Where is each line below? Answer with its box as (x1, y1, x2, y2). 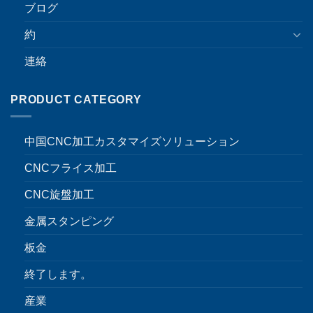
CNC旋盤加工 (24, 189, 94, 201)
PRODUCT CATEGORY (10, 93, 142, 105)
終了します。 (24, 268, 92, 281)
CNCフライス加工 (24, 162, 117, 175)
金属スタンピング (24, 215, 114, 228)
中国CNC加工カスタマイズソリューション (24, 136, 240, 148)
